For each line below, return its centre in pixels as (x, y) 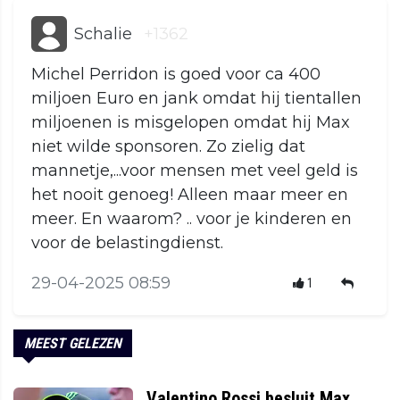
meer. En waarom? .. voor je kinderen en (192, 219)
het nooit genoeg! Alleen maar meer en (190, 195)
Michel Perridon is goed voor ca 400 (176, 75)
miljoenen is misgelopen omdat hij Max (191, 123)
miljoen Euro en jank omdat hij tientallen (196, 99)
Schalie (103, 34)
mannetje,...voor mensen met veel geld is (195, 171)
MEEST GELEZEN (73, 344)
